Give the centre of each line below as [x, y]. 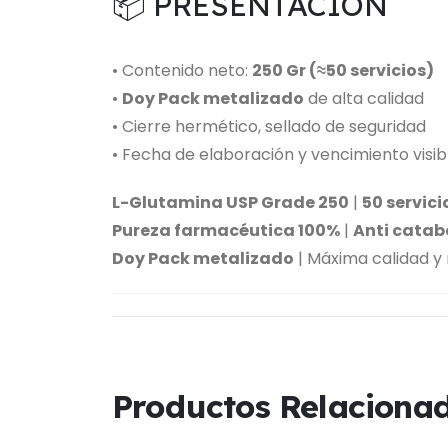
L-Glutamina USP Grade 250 [230, 203]
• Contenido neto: [182, 71]
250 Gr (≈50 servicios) [343, 71]
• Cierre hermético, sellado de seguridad [269, 127]
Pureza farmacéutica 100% [226, 231]
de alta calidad [364, 99]
